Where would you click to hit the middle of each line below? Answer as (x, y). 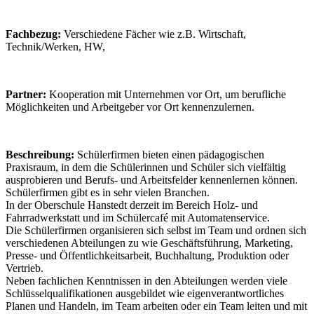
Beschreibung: (40, 155)
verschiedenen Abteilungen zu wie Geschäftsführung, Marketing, (149, 243)
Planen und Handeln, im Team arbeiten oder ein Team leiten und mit (156, 306)
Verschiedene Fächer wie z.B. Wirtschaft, (153, 34)
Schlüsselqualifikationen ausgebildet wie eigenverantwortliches (145, 294)
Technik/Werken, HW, (55, 47)
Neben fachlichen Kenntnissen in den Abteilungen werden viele (146, 281)
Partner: (26, 95)
